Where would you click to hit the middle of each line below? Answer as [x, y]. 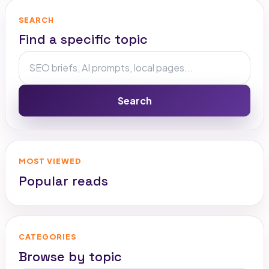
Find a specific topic [83, 40]
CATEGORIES [47, 237]
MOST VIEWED [50, 161]
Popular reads [63, 181]
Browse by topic [70, 256]
